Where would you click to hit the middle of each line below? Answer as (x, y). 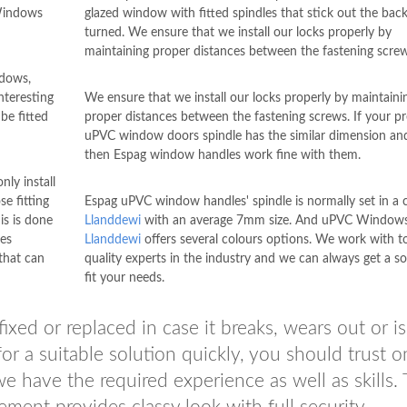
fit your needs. (124, 278)
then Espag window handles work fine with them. (222, 155)
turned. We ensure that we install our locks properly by (238, 32)
